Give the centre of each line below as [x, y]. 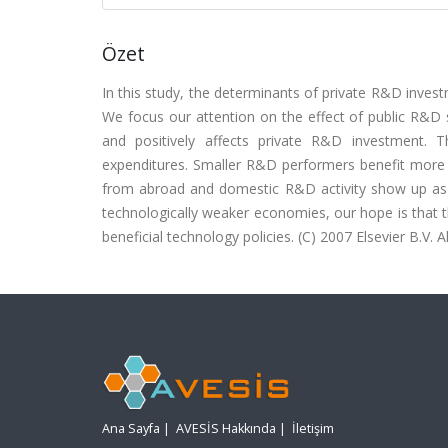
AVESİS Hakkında [226, 429]
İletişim [313, 429]
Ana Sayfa [131, 429]
